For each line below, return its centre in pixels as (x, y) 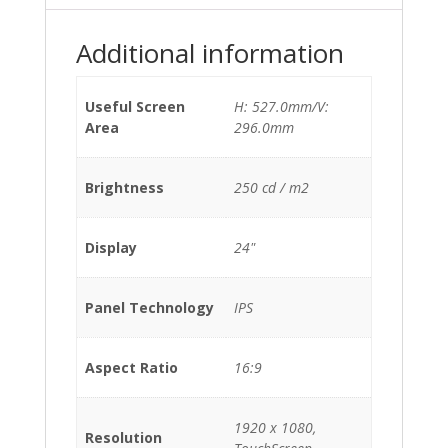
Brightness (124, 188)
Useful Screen (135, 107)
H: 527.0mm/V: (281, 107)
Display (111, 248)
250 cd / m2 (271, 188)
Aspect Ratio (131, 368)
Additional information (209, 53)
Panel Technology (149, 308)
